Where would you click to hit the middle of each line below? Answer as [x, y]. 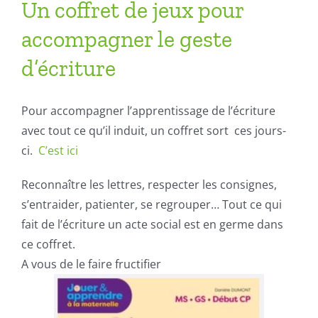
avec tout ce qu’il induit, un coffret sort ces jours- [154, 131]
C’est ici [60, 150]
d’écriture [68, 68]
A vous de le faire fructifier [91, 264]
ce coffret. [48, 244]
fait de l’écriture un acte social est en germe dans [152, 224]
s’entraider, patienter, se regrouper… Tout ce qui [152, 204]
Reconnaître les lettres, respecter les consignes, [149, 185]
